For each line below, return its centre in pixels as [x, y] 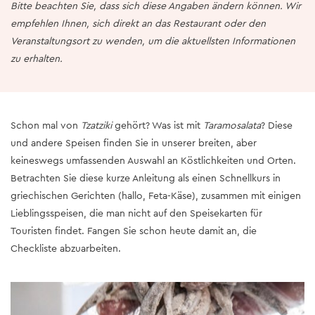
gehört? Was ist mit [157, 126]
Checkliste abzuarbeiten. [66, 249]
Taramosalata [232, 126]
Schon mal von [46, 126]
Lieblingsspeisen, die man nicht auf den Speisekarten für [136, 213]
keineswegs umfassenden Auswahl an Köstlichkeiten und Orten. [153, 161]
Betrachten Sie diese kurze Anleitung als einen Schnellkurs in [146, 178]
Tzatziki [96, 126]
